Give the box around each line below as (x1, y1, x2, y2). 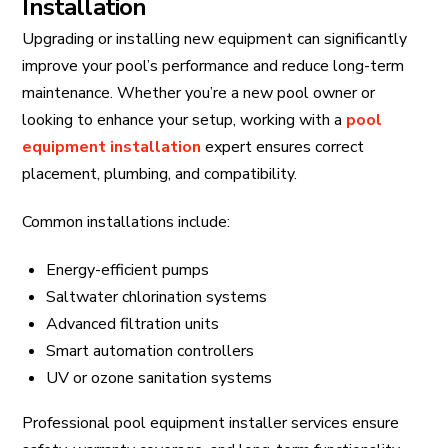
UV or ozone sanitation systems (45, 366, 272, 389)
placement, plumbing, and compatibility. (22, 162, 298, 185)
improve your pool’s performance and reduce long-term (22, 54, 405, 77)
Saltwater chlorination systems (45, 285, 267, 308)
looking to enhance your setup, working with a (22, 108, 347, 131)
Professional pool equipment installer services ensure (22, 412, 400, 435)
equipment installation (22, 135, 202, 158)
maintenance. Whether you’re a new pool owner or (22, 81, 376, 104)
